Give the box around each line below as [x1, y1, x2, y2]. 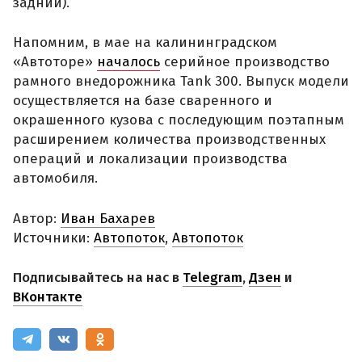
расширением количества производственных [13, 131, 326, 149]
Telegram [183, 269, 242, 287]
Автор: [13, 209, 61, 227]
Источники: [13, 229, 94, 246]
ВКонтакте [13, 288, 82, 306]
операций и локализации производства [13, 150, 288, 168]
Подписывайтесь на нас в [13, 269, 183, 287]
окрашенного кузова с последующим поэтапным [13, 112, 344, 129]
